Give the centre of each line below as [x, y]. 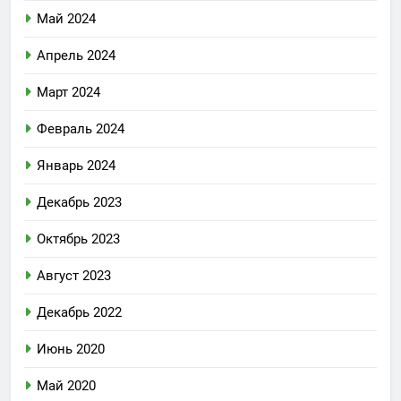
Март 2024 [68, 93]
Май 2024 [66, 19]
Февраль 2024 [81, 129]
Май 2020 [66, 386]
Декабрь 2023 [79, 203]
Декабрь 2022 [79, 313]
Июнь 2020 [71, 350]
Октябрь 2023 [78, 239]
